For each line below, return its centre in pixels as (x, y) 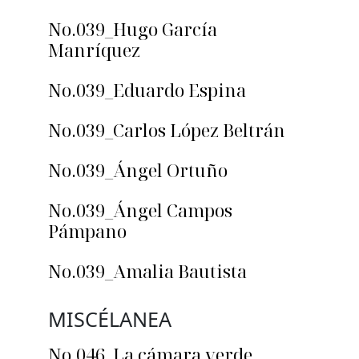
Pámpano (87, 231)
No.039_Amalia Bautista (147, 271)
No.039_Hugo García (133, 29)
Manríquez (94, 50)
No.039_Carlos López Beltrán (167, 130)
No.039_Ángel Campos (140, 210)
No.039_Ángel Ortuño (138, 170)
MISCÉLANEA (110, 319)
